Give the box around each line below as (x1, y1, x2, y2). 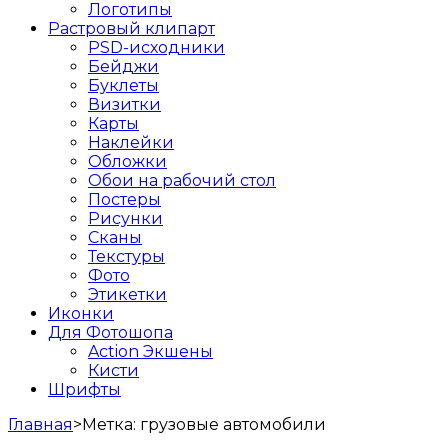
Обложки (88, 151, 167, 171)
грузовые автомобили (140, 414, 326, 434)
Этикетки (88, 284, 167, 304)
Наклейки (88, 132, 174, 152)
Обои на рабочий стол (88, 170, 276, 190)
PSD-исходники (88, 37, 225, 57)
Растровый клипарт (48, 18, 215, 38)
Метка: (82, 414, 140, 434)
